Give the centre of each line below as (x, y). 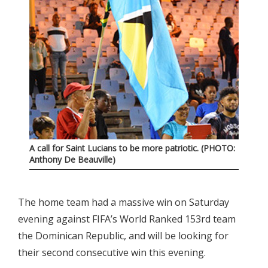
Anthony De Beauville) (72, 159)
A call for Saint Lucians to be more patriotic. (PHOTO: (132, 148)
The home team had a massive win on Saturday (124, 202)
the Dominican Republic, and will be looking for (123, 235)
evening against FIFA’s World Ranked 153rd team (127, 219)
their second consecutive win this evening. (112, 252)
